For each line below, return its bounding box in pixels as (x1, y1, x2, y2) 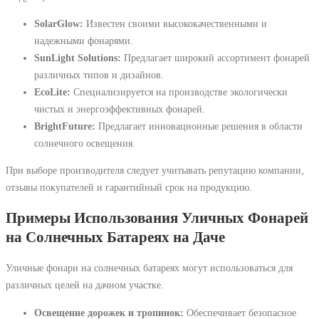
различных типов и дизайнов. (34, 69, 164, 80)
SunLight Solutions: (34, 52, 121, 63)
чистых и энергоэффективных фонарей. (34, 103, 205, 115)
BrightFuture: (34, 120, 95, 132)
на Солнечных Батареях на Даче (6, 228, 225, 246)
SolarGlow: (34, 18, 83, 29)
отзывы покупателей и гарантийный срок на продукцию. (6, 182, 252, 194)
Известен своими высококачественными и (83, 18, 267, 29)
